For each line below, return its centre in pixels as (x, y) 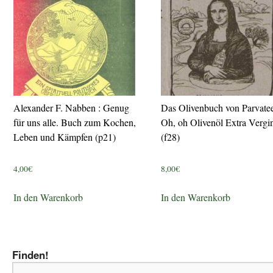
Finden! (30, 254)
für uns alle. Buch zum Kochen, (75, 122)
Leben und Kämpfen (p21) (65, 137)
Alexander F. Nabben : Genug (71, 108)
